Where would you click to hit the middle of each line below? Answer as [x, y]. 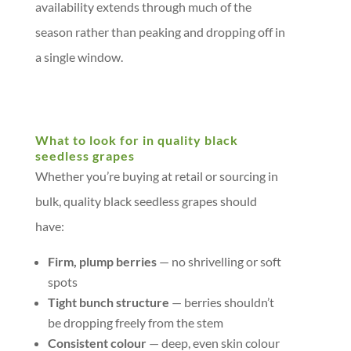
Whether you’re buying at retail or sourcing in [156, 176]
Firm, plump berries [102, 261]
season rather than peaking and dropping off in [160, 32]
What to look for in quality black [136, 140]
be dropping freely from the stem [135, 322]
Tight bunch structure [108, 302]
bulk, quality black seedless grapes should [146, 201]
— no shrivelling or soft [219, 261]
